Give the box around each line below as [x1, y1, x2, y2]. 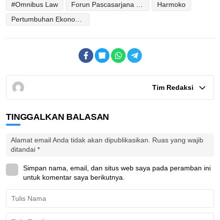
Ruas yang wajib [152, 136, 203, 144]
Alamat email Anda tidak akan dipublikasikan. [11, 136, 150, 144]
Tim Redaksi [152, 83, 193, 92]
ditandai [11, 145, 37, 154]
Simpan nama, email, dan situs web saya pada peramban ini [23, 164, 211, 172]
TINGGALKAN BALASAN [6, 112, 110, 122]
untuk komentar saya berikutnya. [23, 173, 125, 182]
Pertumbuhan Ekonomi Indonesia [75, 15, 82, 24]
